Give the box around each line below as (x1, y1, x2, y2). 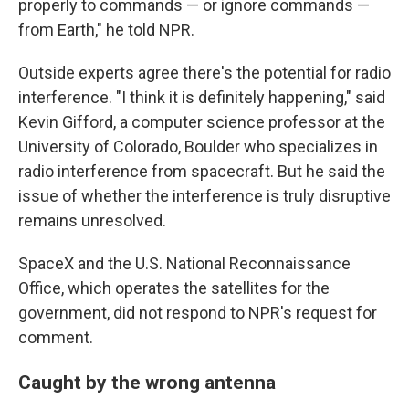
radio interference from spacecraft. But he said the (18, 162, 385, 182)
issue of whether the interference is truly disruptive (18, 186, 391, 206)
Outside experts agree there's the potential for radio (18, 63, 391, 83)
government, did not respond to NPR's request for (18, 303, 377, 323)
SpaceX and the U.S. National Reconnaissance (18, 254, 351, 274)
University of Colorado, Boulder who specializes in (18, 137, 378, 157)
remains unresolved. (18, 211, 166, 231)
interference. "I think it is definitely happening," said (18, 88, 385, 108)
